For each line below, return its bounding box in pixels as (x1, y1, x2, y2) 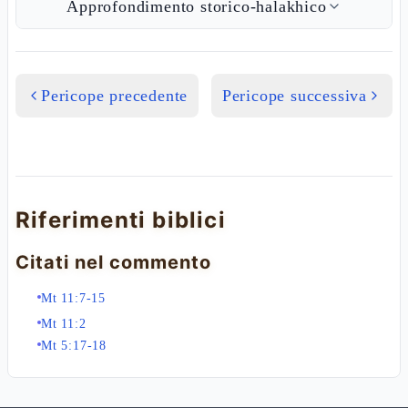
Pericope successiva (221, 87, 367, 105)
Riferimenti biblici (15, 207, 226, 233)
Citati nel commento (15, 251, 211, 273)
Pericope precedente (41, 87, 189, 105)
